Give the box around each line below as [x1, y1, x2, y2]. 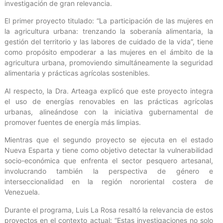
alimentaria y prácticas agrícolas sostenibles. [4, 69, 150, 78]
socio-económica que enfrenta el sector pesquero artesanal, [4, 156, 213, 165]
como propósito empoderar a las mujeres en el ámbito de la [4, 48, 213, 57]
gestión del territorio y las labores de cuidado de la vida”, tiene [4, 37, 213, 46]
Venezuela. [4, 188, 40, 197]
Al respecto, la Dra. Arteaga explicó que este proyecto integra [4, 86, 213, 95]
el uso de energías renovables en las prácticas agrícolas [4, 97, 213, 106]
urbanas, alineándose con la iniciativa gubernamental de [4, 107, 213, 116]
